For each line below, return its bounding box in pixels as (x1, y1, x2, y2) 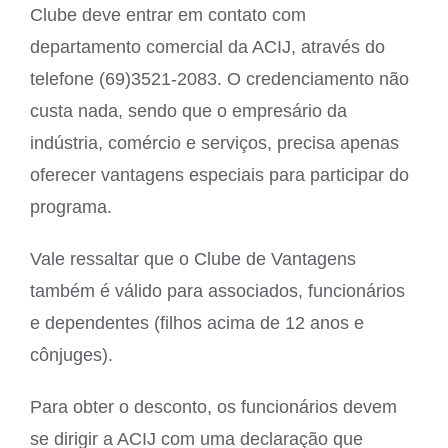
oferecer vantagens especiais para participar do (30, 164, 409, 185)
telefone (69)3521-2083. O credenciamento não (30, 68, 409, 89)
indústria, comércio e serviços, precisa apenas (30, 132, 399, 153)
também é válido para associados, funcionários (30, 280, 405, 301)
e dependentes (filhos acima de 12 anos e (30, 312, 364, 333)
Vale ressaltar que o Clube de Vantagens (30, 248, 356, 269)
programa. (30, 196, 112, 217)
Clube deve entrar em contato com (30, 4, 306, 25)
